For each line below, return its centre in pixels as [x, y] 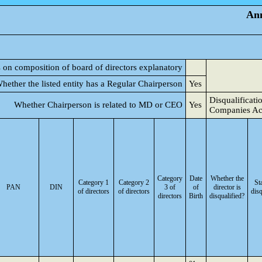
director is [227, 187]
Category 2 [134, 182]
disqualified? [227, 196]
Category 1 [94, 182]
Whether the [227, 178]
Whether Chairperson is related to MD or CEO [98, 105]
